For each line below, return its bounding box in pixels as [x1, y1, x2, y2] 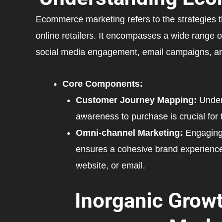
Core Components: [62, 79, 143, 89]
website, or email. [76, 161, 145, 171]
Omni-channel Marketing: [76, 128, 183, 138]
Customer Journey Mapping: [76, 95, 197, 106]
